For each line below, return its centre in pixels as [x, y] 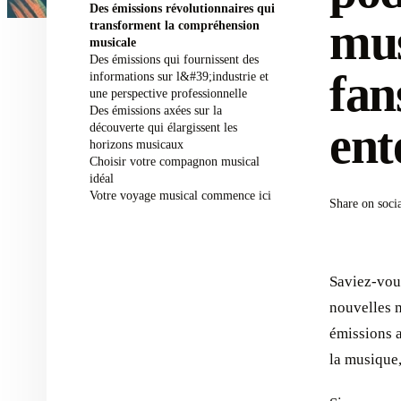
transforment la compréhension [175, 25]
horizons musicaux [137, 144]
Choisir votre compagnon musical [175, 161]
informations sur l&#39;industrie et [179, 76]
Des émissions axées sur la [156, 110]
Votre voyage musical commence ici [180, 195]
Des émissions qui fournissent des [174, 59]
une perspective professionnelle [168, 93]
